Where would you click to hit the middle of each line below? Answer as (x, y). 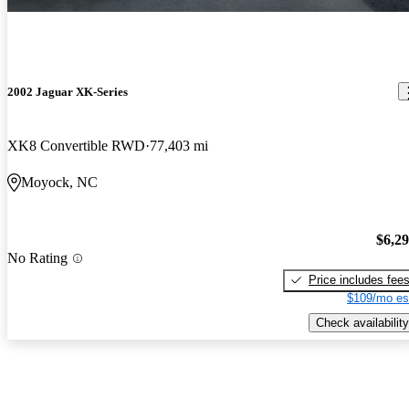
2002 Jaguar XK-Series (68, 91)
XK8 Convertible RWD (76, 146)
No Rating (37, 258)
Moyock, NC (59, 183)
